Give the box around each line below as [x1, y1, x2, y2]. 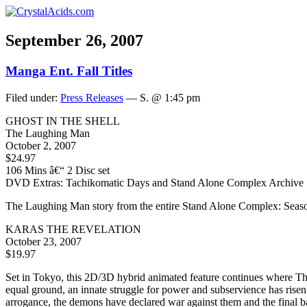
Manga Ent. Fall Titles [5, 63, 132, 78]
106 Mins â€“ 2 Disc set [5, 164, 110, 176]
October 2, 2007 [5, 139, 76, 151]
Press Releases [60, 91, 123, 103]
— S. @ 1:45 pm [123, 91, 200, 103]
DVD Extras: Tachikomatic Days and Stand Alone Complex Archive [5, 176, 304, 188]
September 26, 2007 [5, 31, 143, 49]
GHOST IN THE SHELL [5, 114, 120, 127]
